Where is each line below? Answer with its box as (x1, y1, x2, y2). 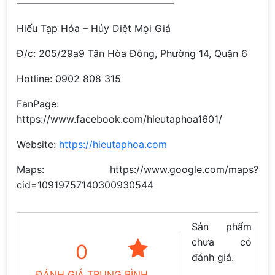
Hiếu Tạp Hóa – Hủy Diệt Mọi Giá (17, 21, 171, 34)
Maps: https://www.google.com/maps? (17, 163, 258, 176)
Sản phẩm (192, 220, 252, 233)
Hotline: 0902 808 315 (17, 72, 121, 85)
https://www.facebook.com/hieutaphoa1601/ (17, 112, 222, 125)
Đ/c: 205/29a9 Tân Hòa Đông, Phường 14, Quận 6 (17, 47, 247, 60)
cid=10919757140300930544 (17, 178, 153, 191)
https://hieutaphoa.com (59, 137, 167, 150)
